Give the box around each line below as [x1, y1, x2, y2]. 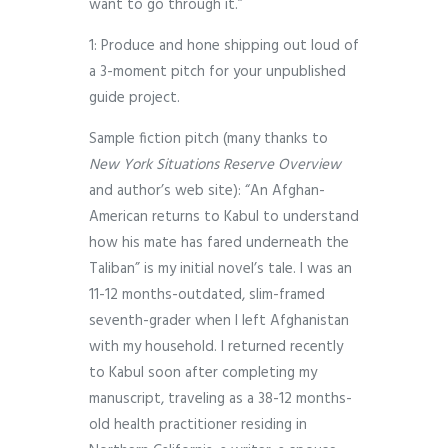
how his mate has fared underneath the [89, 231, 349, 256]
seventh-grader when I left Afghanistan [89, 309, 349, 334]
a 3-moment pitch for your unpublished [89, 60, 346, 85]
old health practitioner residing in [89, 413, 307, 438]
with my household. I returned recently [89, 335, 343, 360]
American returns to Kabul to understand [89, 205, 359, 230]
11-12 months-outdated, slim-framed [89, 283, 325, 308]
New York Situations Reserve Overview [89, 153, 341, 178]
